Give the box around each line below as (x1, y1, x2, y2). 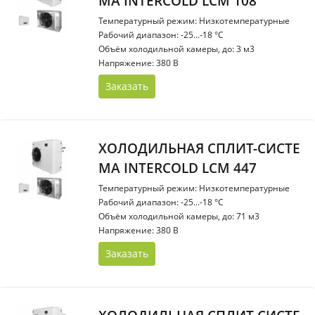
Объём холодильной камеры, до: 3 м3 (98, 43, 255, 55)
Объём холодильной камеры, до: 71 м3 (98, 210, 259, 222)
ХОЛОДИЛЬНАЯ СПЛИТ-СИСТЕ (98, 139, 300, 157)
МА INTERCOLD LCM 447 (98, 159, 257, 177)
